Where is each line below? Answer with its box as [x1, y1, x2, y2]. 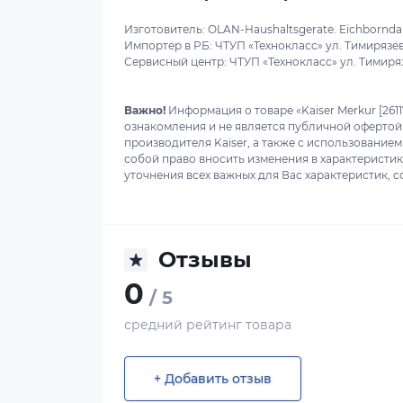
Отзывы [158, 246, 252, 273]
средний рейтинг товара [124, 317, 291, 333]
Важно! [124, 103, 166, 117]
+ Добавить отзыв [154, 370, 272, 387]
